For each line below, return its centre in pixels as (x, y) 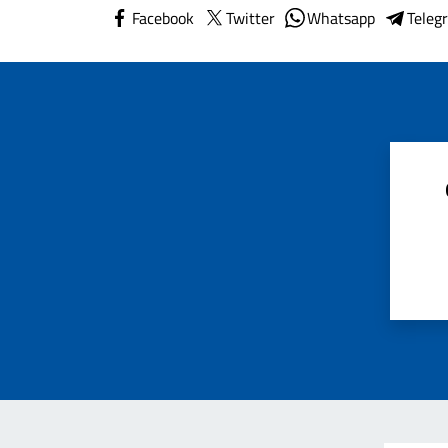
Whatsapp (341, 18)
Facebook (163, 18)
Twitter (250, 18)
